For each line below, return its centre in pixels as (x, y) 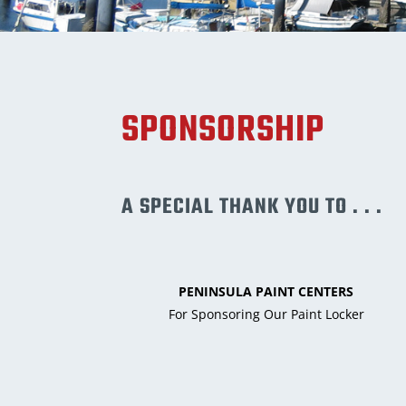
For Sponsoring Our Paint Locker (266, 314)
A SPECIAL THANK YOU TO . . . (252, 208)
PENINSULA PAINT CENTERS (266, 292)
